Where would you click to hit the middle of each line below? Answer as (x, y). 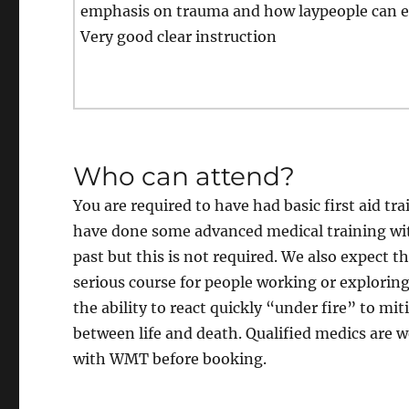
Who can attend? (184, 176)
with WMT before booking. (170, 358)
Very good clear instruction (179, 36)
